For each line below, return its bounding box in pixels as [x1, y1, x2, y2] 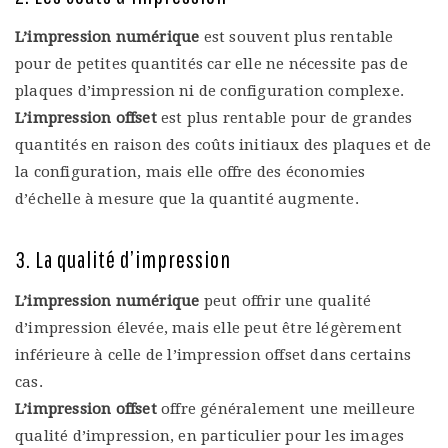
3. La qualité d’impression [15, 244, 231, 273]
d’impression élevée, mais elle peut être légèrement [15, 318, 403, 337]
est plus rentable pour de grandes [161, 108, 413, 127]
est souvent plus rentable [203, 27, 394, 46]
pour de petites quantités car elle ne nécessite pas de [15, 54, 408, 73]
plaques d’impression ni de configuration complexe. [15, 81, 405, 100]
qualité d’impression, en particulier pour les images [15, 426, 405, 445]
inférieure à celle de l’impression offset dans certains [15, 345, 412, 364]
